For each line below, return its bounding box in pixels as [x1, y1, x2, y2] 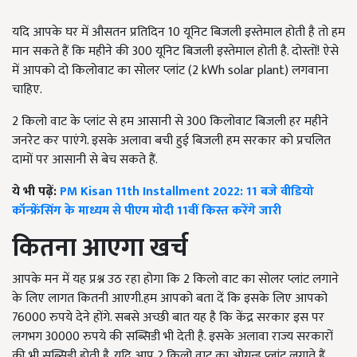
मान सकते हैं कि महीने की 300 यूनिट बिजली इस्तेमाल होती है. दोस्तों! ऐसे [12, 41, 339, 63]
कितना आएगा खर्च [12, 227, 188, 270]
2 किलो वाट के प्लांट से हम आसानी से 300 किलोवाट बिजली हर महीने [12, 111, 328, 133]
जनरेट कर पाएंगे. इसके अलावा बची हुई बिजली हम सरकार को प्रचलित [12, 130, 331, 152]
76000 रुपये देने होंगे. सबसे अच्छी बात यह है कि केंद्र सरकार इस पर [12, 307, 324, 329]
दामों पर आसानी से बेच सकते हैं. [12, 149, 158, 171]
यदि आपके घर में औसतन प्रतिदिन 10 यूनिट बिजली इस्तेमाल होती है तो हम [12, 22, 345, 44]
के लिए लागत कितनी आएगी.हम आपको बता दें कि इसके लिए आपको [12, 288, 328, 310]
